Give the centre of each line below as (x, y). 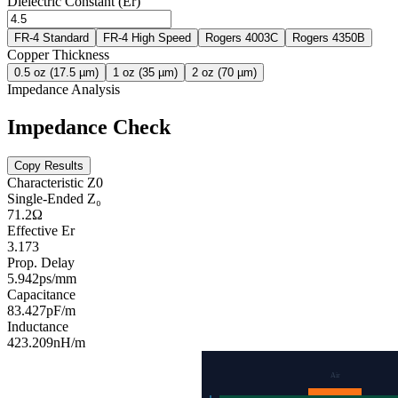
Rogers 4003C (242, 37)
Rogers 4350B (329, 37)
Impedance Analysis (64, 89)
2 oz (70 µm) (224, 72)
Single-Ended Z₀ (54, 199)
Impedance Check (89, 127)
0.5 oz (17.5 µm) (56, 72)
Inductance (38, 327)
